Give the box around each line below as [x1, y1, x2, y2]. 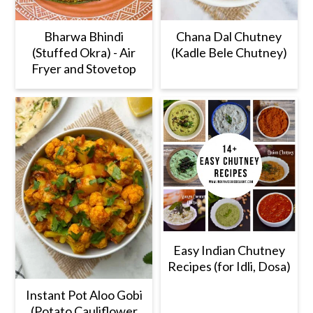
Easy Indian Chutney [173, 242, 285, 258]
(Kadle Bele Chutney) [170, 44, 287, 60]
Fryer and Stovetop [31, 60, 137, 76]
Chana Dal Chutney [176, 28, 282, 44]
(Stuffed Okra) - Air [32, 44, 136, 60]
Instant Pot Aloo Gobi [25, 287, 143, 303]
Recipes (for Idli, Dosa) [167, 258, 291, 274]
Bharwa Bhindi [44, 28, 124, 44]
